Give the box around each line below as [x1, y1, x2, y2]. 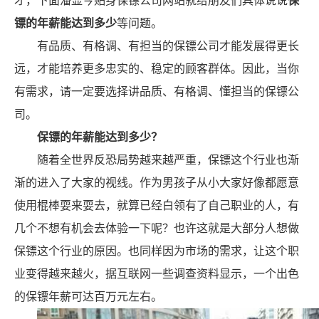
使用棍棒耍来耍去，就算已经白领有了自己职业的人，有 [14, 199, 299, 211]
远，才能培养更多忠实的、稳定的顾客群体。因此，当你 [14, 63, 299, 75]
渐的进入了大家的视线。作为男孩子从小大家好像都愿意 [14, 177, 299, 189]
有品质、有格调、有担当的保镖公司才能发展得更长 [37, 40, 299, 52]
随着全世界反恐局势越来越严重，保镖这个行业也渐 [37, 154, 299, 166]
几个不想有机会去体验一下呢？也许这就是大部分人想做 [14, 222, 299, 234]
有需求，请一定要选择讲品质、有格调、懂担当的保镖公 [14, 85, 299, 98]
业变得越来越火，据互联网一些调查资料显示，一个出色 [14, 268, 299, 280]
